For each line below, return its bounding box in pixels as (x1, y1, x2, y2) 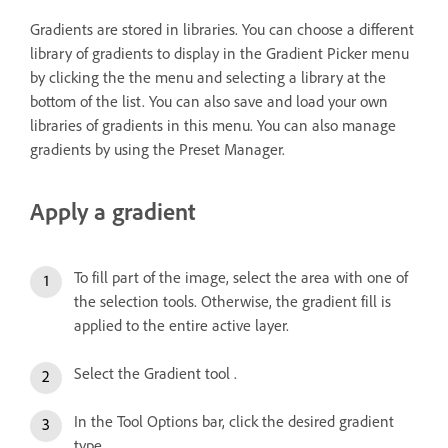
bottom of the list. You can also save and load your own (30, 91, 388, 111)
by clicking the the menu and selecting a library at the (30, 67, 386, 87)
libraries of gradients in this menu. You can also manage (30, 115, 396, 135)
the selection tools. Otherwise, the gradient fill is (74, 291, 391, 311)
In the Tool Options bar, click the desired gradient (74, 411, 394, 431)
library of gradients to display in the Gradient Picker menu (30, 43, 409, 63)
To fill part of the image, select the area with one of (74, 267, 408, 287)
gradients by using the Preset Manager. (30, 139, 285, 159)
